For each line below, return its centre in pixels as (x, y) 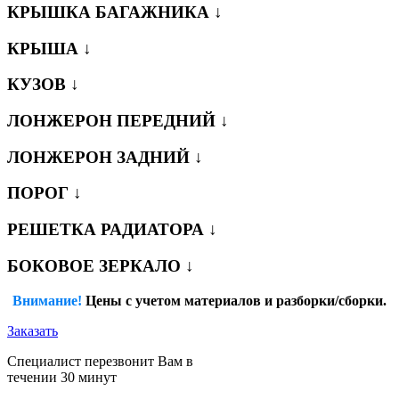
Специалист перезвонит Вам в (100, 361)
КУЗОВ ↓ (43, 85)
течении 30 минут (62, 377)
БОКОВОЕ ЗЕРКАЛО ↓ (101, 265)
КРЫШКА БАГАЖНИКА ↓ (115, 12)
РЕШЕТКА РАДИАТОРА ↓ (112, 230)
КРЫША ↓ (49, 48)
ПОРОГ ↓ (45, 193)
